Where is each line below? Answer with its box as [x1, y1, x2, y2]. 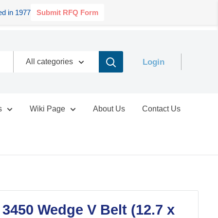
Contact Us [142, 105, 181, 113]
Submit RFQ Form [36, 8, 98, 17]
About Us [93, 105, 125, 113]
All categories [26, 57, 73, 66]
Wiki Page [30, 105, 65, 113]
